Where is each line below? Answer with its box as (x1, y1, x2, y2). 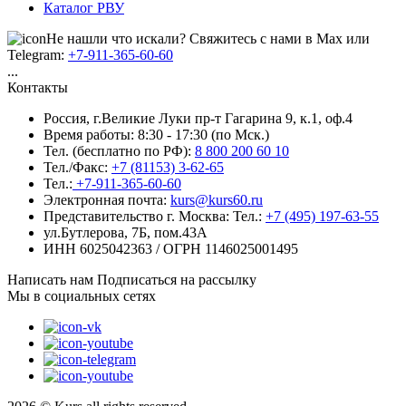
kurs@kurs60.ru (170, 191, 263, 208)
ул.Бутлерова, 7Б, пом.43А (43, 224, 208, 240)
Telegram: (7, 46, 68, 63)
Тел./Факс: (43, 159, 111, 175)
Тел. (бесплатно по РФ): (43, 142, 195, 159)
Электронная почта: (43, 191, 170, 208)
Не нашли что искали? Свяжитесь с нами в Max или (46, 30, 370, 46)
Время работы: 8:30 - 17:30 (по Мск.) (43, 126, 269, 142)
